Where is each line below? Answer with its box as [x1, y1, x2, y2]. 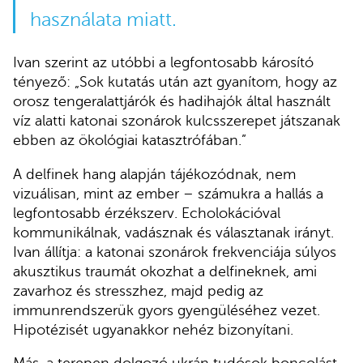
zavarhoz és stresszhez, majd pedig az [13, 282, 263, 299]
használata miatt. [29, 8, 177, 31]
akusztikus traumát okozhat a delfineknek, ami [13, 263, 317, 280]
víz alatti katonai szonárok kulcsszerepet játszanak [13, 112, 340, 129]
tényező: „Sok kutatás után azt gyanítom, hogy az [13, 73, 337, 90]
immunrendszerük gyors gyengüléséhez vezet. [13, 301, 320, 318]
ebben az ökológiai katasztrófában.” [13, 131, 246, 148]
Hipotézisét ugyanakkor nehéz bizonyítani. [13, 321, 293, 338]
